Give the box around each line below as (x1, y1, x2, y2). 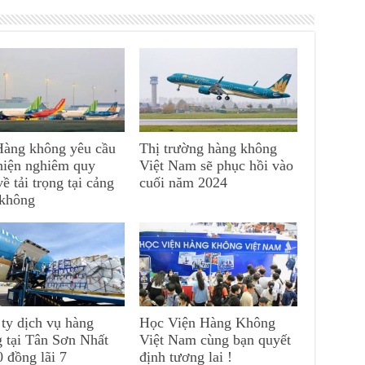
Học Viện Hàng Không (139, 314, 276, 332)
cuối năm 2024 (139, 174, 228, 191)
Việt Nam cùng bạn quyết (139, 332, 292, 349)
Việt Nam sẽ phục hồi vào (139, 157, 294, 174)
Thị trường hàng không (139, 140, 278, 156)
